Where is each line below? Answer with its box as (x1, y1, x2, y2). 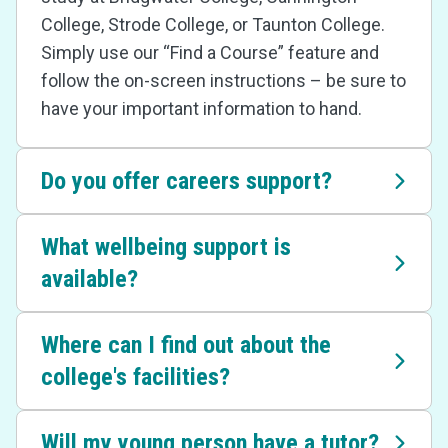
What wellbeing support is (41, 233, 291, 261)
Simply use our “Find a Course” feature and (41, 42, 379, 63)
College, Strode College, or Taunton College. (41, 14, 385, 35)
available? (41, 265, 138, 293)
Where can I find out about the (41, 331, 331, 359)
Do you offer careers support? (41, 167, 332, 195)
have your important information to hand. (41, 98, 362, 119)
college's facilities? (41, 363, 230, 391)
